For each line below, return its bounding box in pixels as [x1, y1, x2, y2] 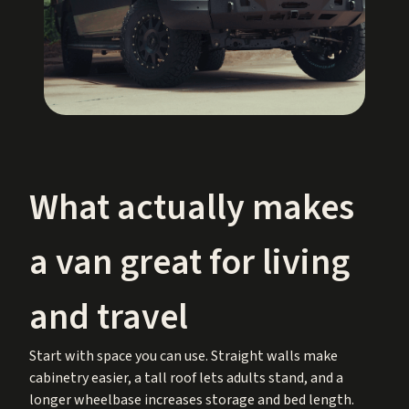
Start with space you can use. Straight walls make [29, 345, 338, 366]
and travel [29, 290, 188, 343]
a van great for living [29, 236, 350, 288]
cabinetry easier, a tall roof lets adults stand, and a [29, 367, 343, 388]
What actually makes [29, 181, 354, 234]
